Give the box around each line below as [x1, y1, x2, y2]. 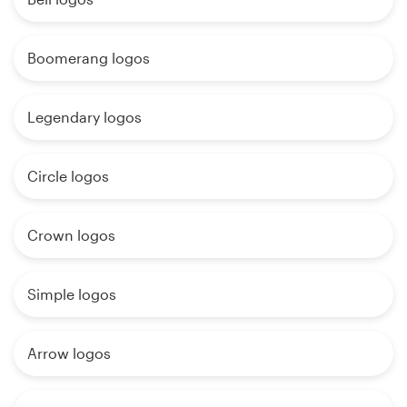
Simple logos [27, 285, 116, 303]
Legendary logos [27, 108, 142, 126]
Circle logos [27, 167, 109, 185]
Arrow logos [27, 344, 111, 362]
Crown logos [27, 226, 115, 244]
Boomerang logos [27, 49, 150, 67]
